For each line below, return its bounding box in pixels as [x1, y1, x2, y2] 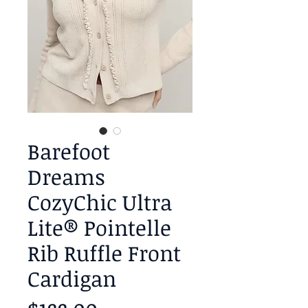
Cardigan [27, 264, 116, 293]
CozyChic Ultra [27, 188, 172, 217]
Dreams [27, 162, 105, 191]
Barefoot [27, 137, 110, 166]
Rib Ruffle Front [27, 239, 181, 267]
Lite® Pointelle [27, 213, 171, 242]
